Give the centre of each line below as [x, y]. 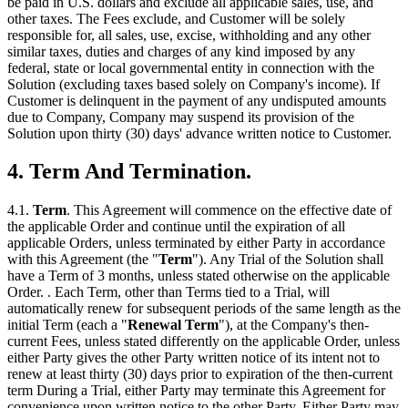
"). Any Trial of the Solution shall [288, 260]
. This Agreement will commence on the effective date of [229, 210]
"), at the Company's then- [294, 325]
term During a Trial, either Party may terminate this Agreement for [196, 391]
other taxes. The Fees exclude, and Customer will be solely [176, 18]
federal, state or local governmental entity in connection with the [191, 67]
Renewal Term [173, 325]
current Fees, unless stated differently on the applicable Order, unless [204, 342]
